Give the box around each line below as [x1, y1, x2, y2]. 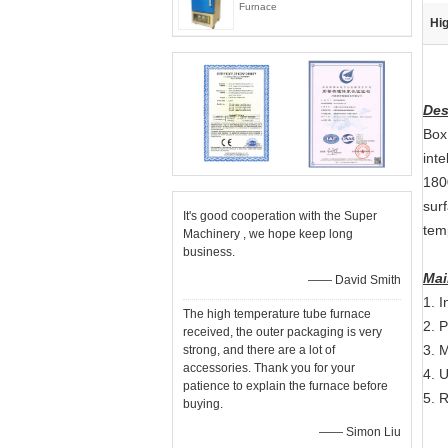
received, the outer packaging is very [183, 325, 382, 339]
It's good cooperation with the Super [183, 209, 377, 223]
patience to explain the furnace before [183, 379, 388, 393]
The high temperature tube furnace [183, 307, 371, 321]
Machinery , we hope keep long [183, 227, 353, 241]
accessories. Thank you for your [183, 361, 355, 375]
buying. [183, 397, 223, 411]
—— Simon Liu [319, 425, 401, 439]
